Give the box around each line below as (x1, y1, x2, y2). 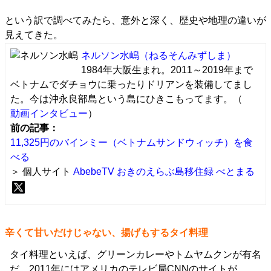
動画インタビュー (10, 108, 88, 119)
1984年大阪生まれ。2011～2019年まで (81, 65, 253, 75)
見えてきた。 (5, 30, 63, 40)
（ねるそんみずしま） (139, 50, 236, 60)
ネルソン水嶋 (81, 50, 139, 60)
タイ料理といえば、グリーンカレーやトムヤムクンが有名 (10, 249, 261, 260)
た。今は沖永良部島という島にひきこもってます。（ (10, 94, 243, 104)
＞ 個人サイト (10, 166, 73, 177)
